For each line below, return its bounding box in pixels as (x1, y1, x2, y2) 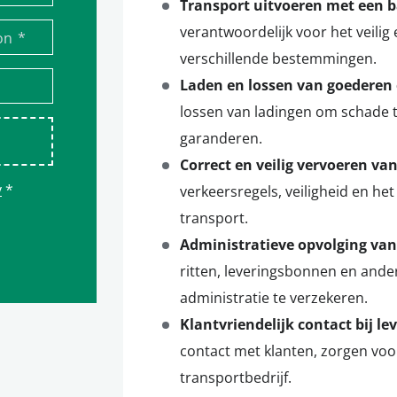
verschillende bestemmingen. (180, 49, 377, 68)
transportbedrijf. (180, 368, 292, 387)
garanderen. (180, 128, 262, 148)
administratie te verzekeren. (180, 288, 368, 307)
